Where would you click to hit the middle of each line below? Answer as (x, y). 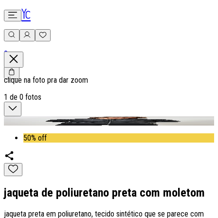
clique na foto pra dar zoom (46, 80)
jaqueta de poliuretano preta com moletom (104, 192)
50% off (35, 138)
